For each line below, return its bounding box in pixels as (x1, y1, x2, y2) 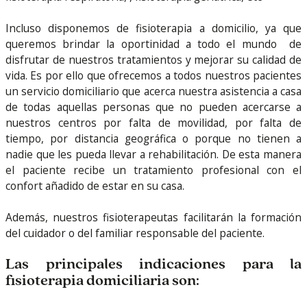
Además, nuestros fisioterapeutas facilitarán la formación (5, 210, 302, 225)
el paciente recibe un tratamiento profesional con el (5, 162, 302, 177)
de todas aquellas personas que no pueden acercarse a (5, 99, 302, 114)
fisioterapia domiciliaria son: (5, 273, 199, 290)
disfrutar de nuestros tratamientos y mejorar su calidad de (5, 51, 302, 67)
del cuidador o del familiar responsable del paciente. (5, 225, 265, 241)
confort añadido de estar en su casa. (5, 177, 184, 193)
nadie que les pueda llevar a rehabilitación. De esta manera (5, 146, 302, 162)
